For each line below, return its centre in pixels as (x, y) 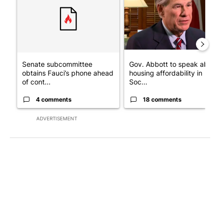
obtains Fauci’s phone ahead (68, 73)
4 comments (54, 99)
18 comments (162, 99)
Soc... (138, 82)
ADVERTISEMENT (57, 118)
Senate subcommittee (57, 64)
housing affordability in (166, 73)
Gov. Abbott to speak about (174, 64)
